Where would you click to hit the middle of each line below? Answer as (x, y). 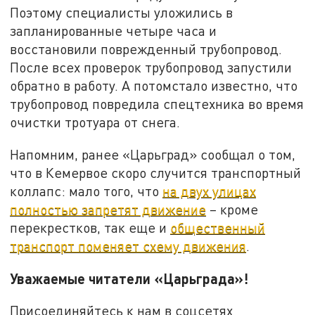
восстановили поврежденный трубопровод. (146, 49)
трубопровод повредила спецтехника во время (157, 104)
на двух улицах (210, 191)
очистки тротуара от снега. (95, 122)
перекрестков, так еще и (90, 227)
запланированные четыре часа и (114, 31)
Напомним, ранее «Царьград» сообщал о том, (153, 154)
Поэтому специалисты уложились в (122, 13)
